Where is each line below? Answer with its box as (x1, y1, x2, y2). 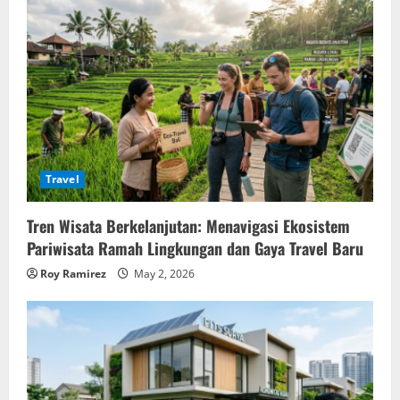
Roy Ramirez (40, 265, 106, 281)
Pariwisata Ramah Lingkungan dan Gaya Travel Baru (27, 236, 363, 260)
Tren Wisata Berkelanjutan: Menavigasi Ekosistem (27, 213, 350, 237)
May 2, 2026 (131, 265, 195, 281)
